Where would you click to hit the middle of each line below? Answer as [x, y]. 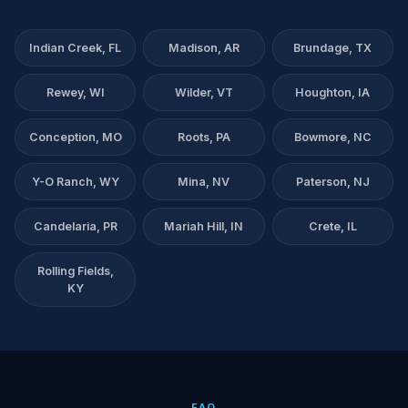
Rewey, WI [75, 92]
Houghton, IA [333, 92]
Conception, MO [75, 137]
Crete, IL [332, 226]
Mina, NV [204, 182]
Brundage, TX [333, 48]
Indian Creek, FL [76, 48]
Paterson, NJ [332, 182]
